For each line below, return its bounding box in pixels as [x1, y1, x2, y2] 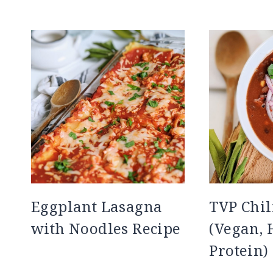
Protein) [209, 240, 269, 261]
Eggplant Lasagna [31, 196, 163, 217]
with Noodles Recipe [31, 218, 181, 239]
